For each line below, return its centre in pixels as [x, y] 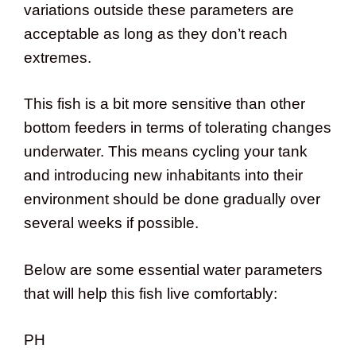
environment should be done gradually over [172, 199]
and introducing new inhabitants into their [163, 176]
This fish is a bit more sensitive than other [164, 104]
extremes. [58, 57]
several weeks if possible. [111, 223]
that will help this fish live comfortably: [151, 293]
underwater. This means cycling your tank [166, 152]
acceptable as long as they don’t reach [156, 33]
